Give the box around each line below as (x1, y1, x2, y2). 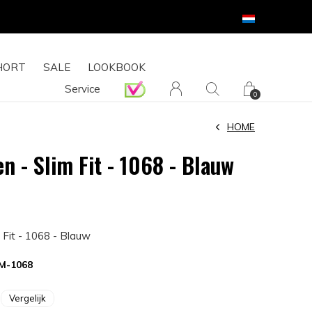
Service (65, 82, 100, 95)
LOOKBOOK (88, 61, 146, 74)
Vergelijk (9, 292, 46, 304)
